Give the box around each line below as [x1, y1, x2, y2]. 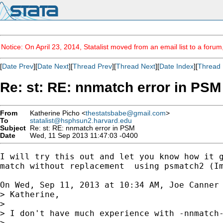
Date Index [159, 62, 194, 70]
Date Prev [2, 62, 33, 70]
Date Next [37, 62, 69, 70]
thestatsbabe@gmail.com [86, 109, 166, 117]
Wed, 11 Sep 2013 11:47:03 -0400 [26, 131, 138, 139]
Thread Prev [73, 62, 112, 70]
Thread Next [116, 62, 155, 70]
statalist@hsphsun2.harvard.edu [30, 116, 132, 124]
